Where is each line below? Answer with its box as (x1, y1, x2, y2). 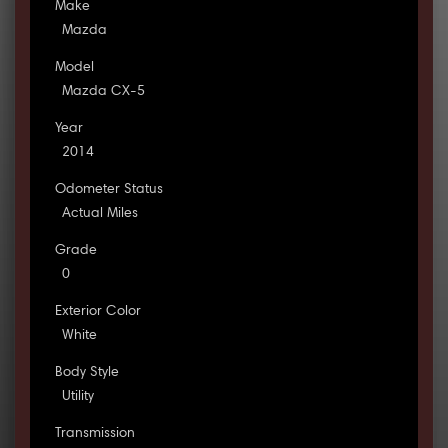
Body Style (54, 366, 119, 381)
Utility (61, 390, 94, 405)
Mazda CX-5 (61, 85, 145, 100)
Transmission (54, 427, 135, 442)
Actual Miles (61, 207, 138, 222)
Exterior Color (54, 305, 141, 320)
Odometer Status (54, 183, 163, 198)
